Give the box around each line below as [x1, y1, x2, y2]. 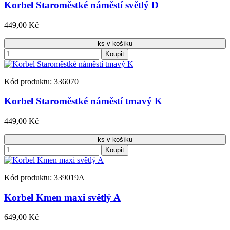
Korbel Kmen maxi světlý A [4, 191, 121, 203]
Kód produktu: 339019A [4, 173, 85, 182]
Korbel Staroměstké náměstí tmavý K [4, 95, 162, 107]
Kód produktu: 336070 [4, 76, 79, 86]
